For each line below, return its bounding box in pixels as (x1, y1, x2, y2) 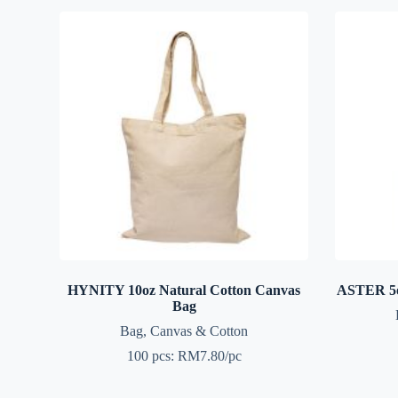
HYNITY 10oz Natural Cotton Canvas (68, 282, 301, 298)
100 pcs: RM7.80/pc (126, 347, 242, 363)
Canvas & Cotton (150, 322, 249, 338)
